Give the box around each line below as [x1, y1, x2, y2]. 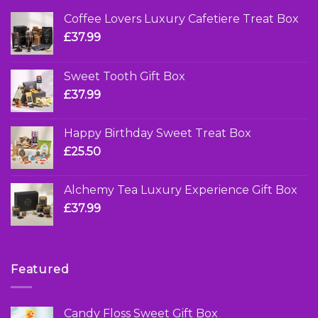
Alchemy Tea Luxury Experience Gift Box [64, 183, 297, 197]
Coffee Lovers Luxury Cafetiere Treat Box [64, 12, 299, 26]
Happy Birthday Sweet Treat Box [64, 126, 251, 141]
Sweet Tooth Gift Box [64, 70, 185, 84]
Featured [11, 263, 70, 277]
